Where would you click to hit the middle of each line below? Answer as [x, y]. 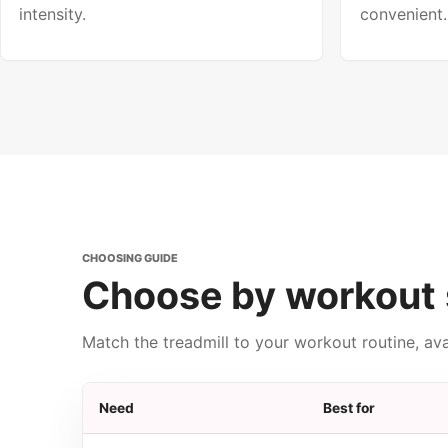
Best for [349, 408]
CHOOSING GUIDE [130, 257]
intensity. [53, 13]
